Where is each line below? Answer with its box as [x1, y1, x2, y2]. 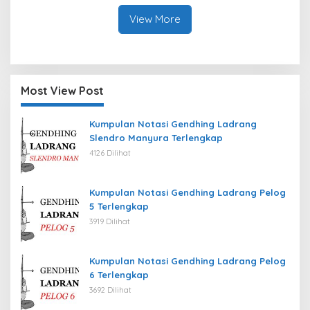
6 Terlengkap [89, 268, 149, 280]
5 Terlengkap [89, 200, 149, 212]
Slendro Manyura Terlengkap [89, 131, 223, 143]
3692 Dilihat [89, 284, 131, 295]
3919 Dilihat [89, 216, 130, 226]
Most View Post [21, 83, 104, 98]
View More [129, 12, 181, 26]
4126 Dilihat [89, 147, 131, 158]
